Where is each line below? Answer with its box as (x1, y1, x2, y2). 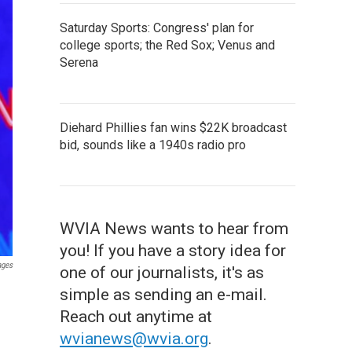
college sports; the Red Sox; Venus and (60, 38, 275, 53)
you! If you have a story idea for (60, 241, 286, 260)
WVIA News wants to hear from (60, 219, 288, 238)
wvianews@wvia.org (60, 329, 208, 348)
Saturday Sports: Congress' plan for (60, 20, 254, 35)
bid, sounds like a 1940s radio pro (60, 137, 246, 152)
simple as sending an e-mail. (60, 285, 267, 304)
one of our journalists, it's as (60, 263, 264, 282)
